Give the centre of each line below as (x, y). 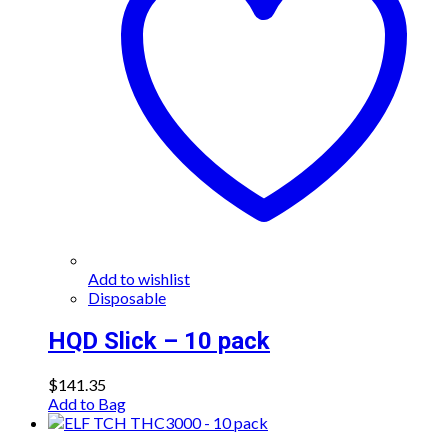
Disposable (127, 298)
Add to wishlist (139, 279)
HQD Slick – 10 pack (159, 341)
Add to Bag (87, 404)
